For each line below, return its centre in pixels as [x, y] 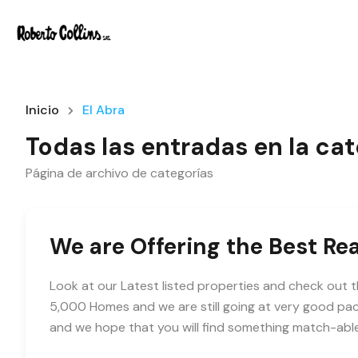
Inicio [42, 110]
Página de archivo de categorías [119, 173]
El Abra [103, 110]
